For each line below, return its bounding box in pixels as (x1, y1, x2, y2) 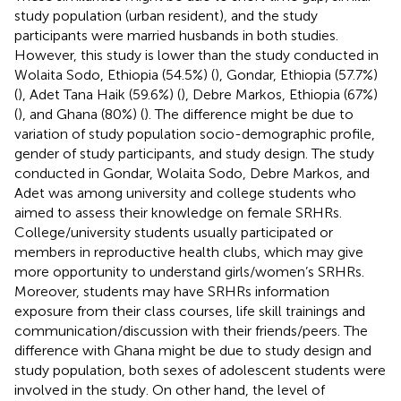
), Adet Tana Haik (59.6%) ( (18, 85, 181, 103)
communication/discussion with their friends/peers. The (14, 321, 368, 339)
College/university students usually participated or (14, 223, 333, 241)
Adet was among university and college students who (14, 183, 356, 201)
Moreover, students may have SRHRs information (14, 282, 329, 300)
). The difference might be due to (144, 105, 354, 123)
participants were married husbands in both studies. (14, 26, 338, 44)
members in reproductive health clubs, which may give (14, 243, 363, 260)
